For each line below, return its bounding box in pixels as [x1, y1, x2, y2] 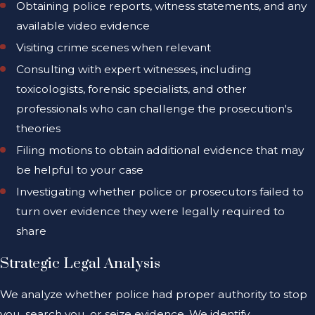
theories [16, 122, 61, 136]
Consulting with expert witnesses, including [16, 63, 252, 77]
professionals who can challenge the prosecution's [16, 102, 292, 116]
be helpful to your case [16, 163, 144, 177]
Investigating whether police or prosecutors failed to [16, 185, 304, 199]
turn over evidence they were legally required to [16, 205, 285, 219]
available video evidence [16, 19, 150, 33]
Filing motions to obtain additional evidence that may [16, 143, 304, 157]
